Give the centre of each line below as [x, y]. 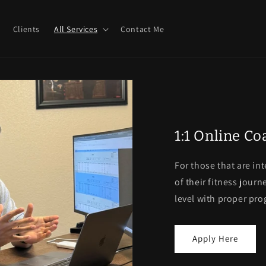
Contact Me [142, 29]
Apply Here [215, 239]
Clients [26, 29]
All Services [76, 29]
